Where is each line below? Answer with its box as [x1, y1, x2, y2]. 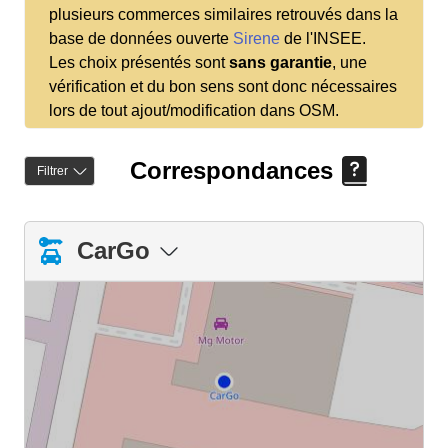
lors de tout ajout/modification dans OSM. [49, 101, 339, 119]
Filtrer [37, 163, 68, 178]
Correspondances [130, 156, 333, 184]
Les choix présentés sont [49, 53, 229, 71]
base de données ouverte [49, 29, 233, 47]
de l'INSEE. [280, 29, 366, 47]
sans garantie [229, 53, 332, 71]
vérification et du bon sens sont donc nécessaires [49, 77, 397, 95]
